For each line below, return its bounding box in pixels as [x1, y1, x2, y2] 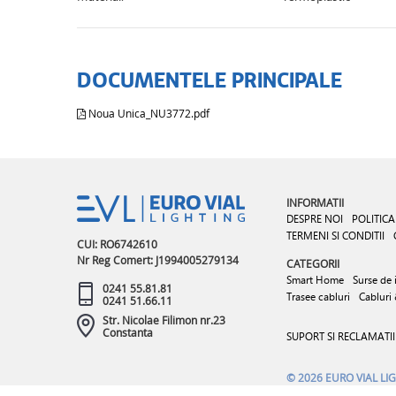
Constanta [103, 324, 153, 339]
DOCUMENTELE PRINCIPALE [77, 65, 342, 95]
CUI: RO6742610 [77, 236, 157, 251]
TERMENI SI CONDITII [286, 228, 385, 243]
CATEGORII [286, 255, 339, 270]
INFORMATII [286, 195, 344, 209]
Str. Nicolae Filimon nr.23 [103, 312, 225, 327]
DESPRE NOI [286, 211, 343, 226]
